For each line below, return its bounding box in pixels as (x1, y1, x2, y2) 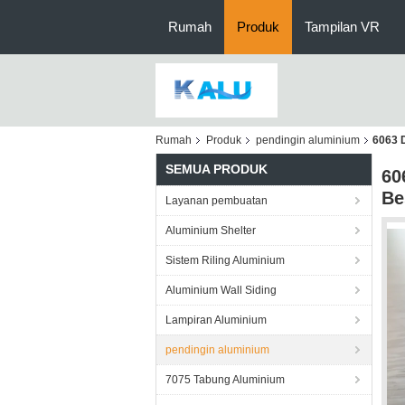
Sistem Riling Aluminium (165, 254, 285, 267)
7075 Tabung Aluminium (165, 373, 285, 386)
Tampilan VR (305, 19, 380, 34)
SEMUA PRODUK (165, 162, 268, 176)
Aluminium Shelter (165, 224, 256, 237)
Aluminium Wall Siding (165, 284, 277, 297)
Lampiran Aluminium (165, 314, 267, 326)
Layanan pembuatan (165, 194, 268, 207)
